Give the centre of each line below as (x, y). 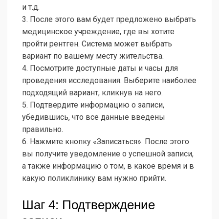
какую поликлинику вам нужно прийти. (94, 178)
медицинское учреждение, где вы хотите (98, 32)
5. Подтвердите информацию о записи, (93, 105)
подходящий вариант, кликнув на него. (92, 93)
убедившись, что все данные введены (94, 117)
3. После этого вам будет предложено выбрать (109, 20)
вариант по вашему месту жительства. (93, 56)
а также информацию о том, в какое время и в (108, 166)
